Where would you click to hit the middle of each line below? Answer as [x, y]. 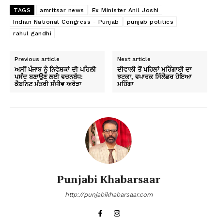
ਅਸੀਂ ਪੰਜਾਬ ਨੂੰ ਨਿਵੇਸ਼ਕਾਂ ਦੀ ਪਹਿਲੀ [55, 70]
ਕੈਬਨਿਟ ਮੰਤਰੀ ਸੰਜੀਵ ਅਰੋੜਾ [48, 84]
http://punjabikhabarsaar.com [108, 195]
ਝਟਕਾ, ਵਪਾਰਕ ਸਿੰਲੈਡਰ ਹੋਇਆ [155, 77]
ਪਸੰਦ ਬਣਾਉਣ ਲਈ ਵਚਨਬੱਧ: [49, 77]
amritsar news [62, 10]
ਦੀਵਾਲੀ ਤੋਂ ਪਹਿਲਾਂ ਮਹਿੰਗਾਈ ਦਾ [155, 70]
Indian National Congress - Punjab [66, 22]
